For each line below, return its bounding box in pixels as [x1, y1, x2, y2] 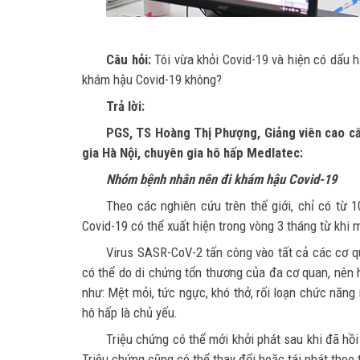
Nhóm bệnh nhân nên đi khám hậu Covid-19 [106, 170, 337, 187]
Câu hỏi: [106, 51, 151, 67]
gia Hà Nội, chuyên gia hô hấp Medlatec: [82, 144, 303, 161]
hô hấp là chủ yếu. [82, 304, 178, 321]
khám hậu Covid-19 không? [82, 71, 222, 88]
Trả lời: [106, 97, 148, 114]
